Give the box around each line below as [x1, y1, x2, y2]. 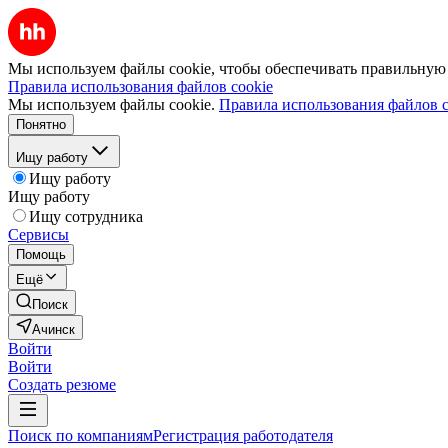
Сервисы [8, 226, 69, 243]
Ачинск [32, 322, 75, 337]
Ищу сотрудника [29, 208, 143, 225]
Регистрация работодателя [153, 427, 333, 444]
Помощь [16, 247, 66, 262]
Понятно [16, 117, 66, 132]
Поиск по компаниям [8, 427, 153, 444]
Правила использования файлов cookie [8, 78, 273, 95]
